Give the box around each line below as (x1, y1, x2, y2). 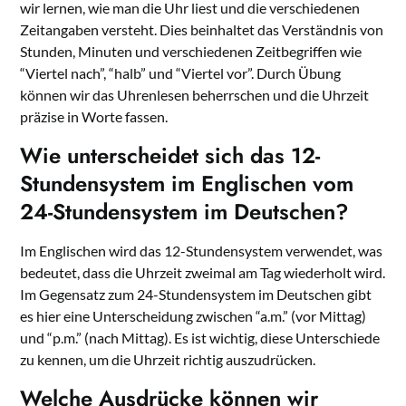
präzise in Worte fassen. (20, 108, 169, 126)
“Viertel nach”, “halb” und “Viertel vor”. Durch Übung (20, 64, 342, 82)
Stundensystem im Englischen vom (20, 168, 354, 200)
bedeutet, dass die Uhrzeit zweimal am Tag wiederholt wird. (20, 264, 386, 282)
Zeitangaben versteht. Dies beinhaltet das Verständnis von (20, 21, 384, 39)
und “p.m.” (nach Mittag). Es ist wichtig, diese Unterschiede (20, 329, 381, 347)
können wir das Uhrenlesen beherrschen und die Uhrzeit (20, 86, 370, 104)
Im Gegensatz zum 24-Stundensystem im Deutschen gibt (20, 285, 372, 304)
